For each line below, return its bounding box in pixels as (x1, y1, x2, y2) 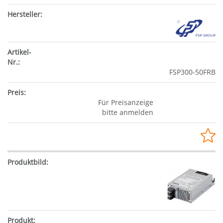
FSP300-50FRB (169, 67, 216, 77)
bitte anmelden (102, 107, 153, 117)
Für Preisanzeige (98, 97, 153, 107)
